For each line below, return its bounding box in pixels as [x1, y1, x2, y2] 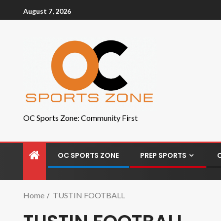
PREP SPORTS [140, 150, 186, 160]
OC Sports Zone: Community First [23, 113, 138, 122]
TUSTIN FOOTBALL [53, 190, 125, 200]
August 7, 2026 [23, 6, 71, 15]
